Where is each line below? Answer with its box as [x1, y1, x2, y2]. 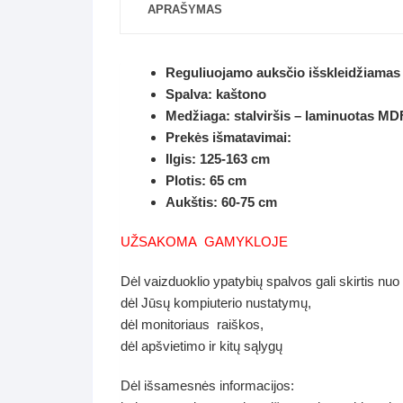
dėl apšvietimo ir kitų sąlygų [121, 338, 282, 354]
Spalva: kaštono [166, 86, 266, 102]
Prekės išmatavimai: [166, 130, 291, 145]
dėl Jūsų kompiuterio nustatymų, [121, 295, 311, 310]
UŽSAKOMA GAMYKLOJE [121, 234, 291, 249]
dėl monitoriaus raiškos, [121, 317, 264, 332]
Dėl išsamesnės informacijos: [121, 378, 294, 393]
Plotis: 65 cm [166, 173, 246, 188]
